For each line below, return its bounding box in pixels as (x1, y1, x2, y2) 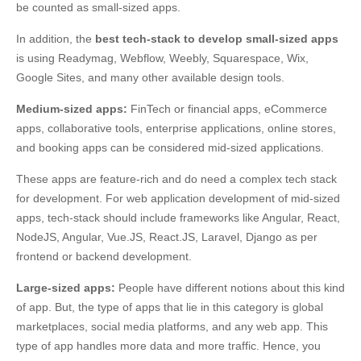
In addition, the (16, 32, 95, 46)
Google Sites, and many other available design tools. (16, 71, 284, 85)
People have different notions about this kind (118, 281, 345, 295)
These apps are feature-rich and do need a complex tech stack (16, 172, 337, 186)
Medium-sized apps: (16, 102, 127, 116)
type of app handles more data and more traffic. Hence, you (16, 339, 321, 353)
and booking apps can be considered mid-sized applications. (16, 141, 324, 155)
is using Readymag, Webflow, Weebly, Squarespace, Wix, (16, 52, 309, 65)
